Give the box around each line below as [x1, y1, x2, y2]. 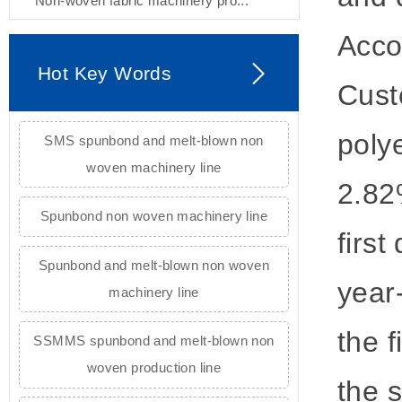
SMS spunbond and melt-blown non [44, 133, 264, 149]
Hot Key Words [38, 63, 172, 83]
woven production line [86, 360, 222, 376]
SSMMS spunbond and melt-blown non [33, 333, 275, 349]
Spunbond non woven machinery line [39, 208, 268, 224]
